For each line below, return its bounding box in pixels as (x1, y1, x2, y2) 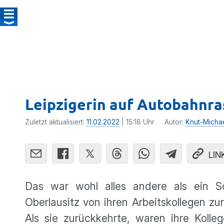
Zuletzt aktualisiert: (25, 118, 86, 126)
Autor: (164, 118, 185, 126)
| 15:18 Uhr (119, 118, 154, 126)
